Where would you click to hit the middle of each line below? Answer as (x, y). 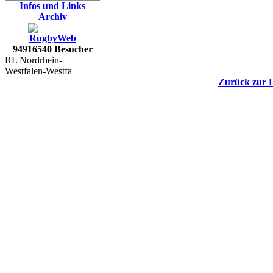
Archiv (52, 17)
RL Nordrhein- (34, 60)
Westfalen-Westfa (38, 71)
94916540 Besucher (52, 49)
